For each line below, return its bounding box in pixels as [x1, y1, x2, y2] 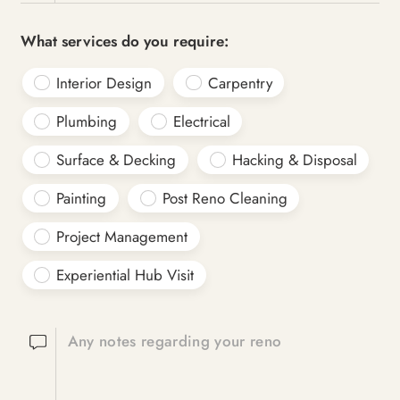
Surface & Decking [56, 148, 177, 171]
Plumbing [56, 110, 118, 132]
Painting [56, 187, 107, 209]
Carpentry [207, 71, 272, 94]
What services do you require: [20, 30, 229, 53]
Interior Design [56, 71, 153, 94]
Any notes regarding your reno [67, 330, 282, 353]
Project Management [56, 225, 188, 247]
